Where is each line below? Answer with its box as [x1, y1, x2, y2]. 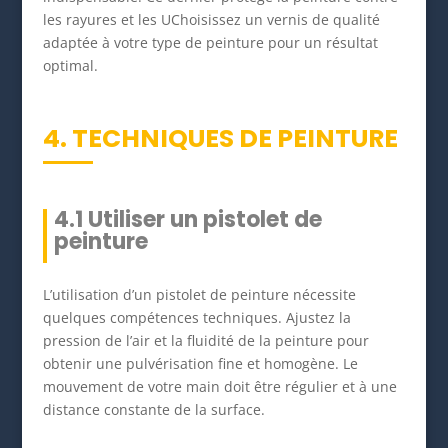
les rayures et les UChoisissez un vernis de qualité [42, 9, 380, 29]
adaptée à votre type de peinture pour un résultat [42, 32, 378, 52]
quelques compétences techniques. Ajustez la [42, 307, 351, 327]
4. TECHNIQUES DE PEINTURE [42, 120, 398, 156]
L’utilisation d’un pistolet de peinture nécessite [42, 284, 356, 304]
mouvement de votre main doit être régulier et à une [42, 376, 397, 396]
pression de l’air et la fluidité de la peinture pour [42, 330, 369, 350]
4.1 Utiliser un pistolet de [53, 203, 322, 235]
